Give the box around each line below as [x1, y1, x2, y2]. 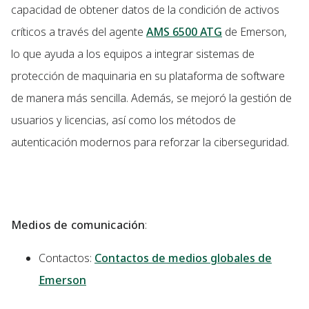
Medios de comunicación [11, 217, 146, 233]
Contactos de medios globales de [94, 250, 272, 266]
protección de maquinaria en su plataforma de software [11, 68, 285, 84]
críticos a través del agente [11, 24, 146, 40]
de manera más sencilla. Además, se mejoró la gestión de [11, 90, 292, 106]
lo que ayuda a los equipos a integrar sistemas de [11, 46, 255, 62]
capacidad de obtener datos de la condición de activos [11, 2, 279, 18]
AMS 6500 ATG [146, 24, 222, 40]
